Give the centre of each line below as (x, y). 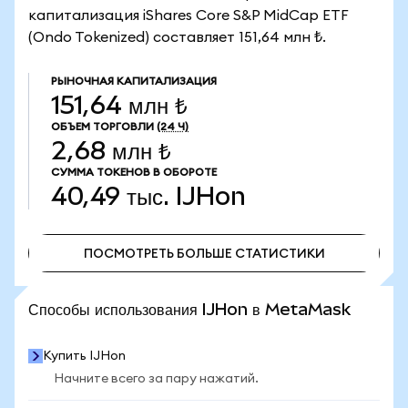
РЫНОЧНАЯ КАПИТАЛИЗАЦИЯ (134, 81)
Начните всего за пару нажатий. (156, 379)
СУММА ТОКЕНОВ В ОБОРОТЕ (134, 172)
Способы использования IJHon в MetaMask (189, 309)
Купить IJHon (84, 356)
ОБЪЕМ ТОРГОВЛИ (102, 127)
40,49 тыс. (110, 196)
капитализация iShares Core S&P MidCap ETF (189, 15)
